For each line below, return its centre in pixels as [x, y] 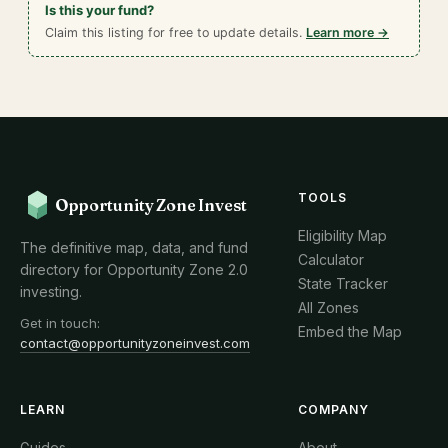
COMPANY [333, 409]
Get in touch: [60, 323]
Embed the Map [350, 331]
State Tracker [343, 283]
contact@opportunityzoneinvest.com [135, 343]
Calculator [331, 259]
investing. [51, 291]
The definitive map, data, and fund [134, 247]
